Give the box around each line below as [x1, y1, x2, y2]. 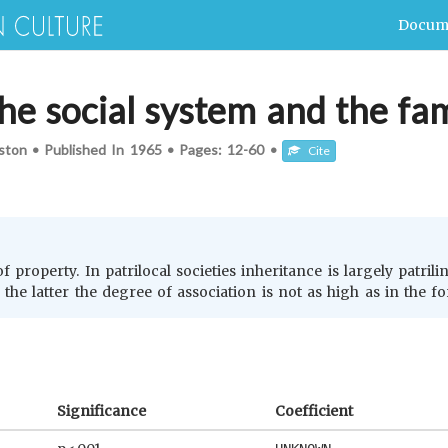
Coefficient [275, 402, 353, 420]
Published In [44, 140, 130, 158]
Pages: [179, 140, 228, 158]
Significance [57, 402, 146, 420]
